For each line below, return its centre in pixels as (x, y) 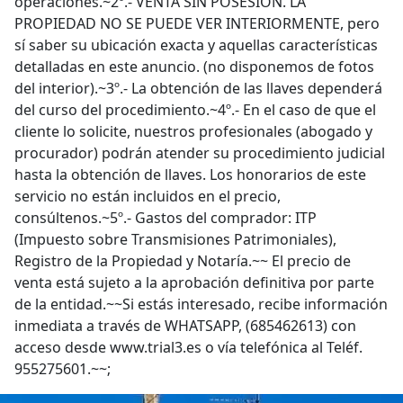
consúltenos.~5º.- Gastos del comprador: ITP (166, 218)
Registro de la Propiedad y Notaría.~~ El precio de (183, 261)
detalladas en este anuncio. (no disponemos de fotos (194, 67)
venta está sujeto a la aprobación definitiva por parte (194, 282)
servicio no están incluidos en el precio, (148, 196)
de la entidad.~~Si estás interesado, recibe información (201, 304)
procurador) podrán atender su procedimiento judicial (200, 153)
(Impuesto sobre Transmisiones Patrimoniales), (175, 239)
